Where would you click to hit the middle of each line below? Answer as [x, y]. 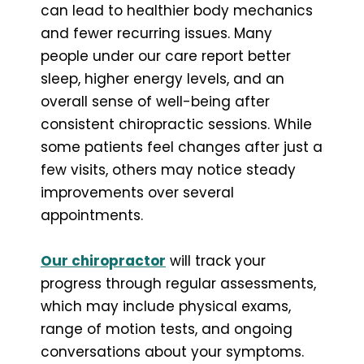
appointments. [92, 215]
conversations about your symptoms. [172, 351]
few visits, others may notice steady [168, 169]
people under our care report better [166, 56]
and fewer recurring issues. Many [156, 33]
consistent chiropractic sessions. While [176, 124]
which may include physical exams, [166, 306]
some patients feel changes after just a [182, 147]
